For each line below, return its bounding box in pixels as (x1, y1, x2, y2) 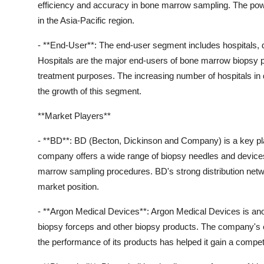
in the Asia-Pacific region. (38, 15, 134, 25)
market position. (38, 181, 99, 192)
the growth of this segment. (38, 85, 141, 96)
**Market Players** (38, 110, 111, 121)
